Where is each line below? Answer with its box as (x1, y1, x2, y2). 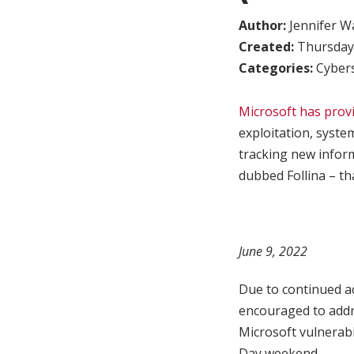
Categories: (239, 58, 316, 77)
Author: (239, 16, 289, 34)
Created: (239, 37, 297, 55)
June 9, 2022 (239, 243, 307, 261)
